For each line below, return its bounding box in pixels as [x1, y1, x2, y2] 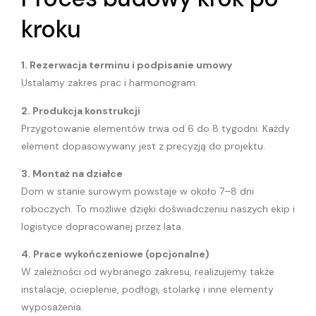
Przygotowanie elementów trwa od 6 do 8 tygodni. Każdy [21, 121, 290, 135]
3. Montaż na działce [21, 166, 123, 180]
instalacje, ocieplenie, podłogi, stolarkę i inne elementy [21, 283, 274, 296]
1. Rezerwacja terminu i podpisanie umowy [21, 59, 232, 72]
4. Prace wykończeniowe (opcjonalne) [21, 248, 209, 261]
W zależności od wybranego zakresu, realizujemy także [21, 265, 274, 279]
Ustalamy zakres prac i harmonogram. [21, 76, 197, 90]
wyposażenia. [21, 300, 83, 314]
